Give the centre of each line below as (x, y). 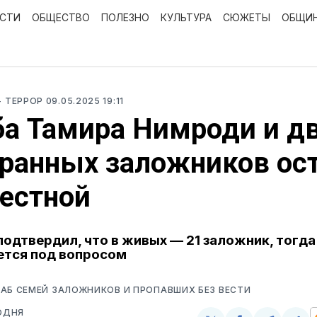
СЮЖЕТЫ (247, 17)
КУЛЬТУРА (186, 17)
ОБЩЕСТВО (61, 17)
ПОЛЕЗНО (125, 17)
